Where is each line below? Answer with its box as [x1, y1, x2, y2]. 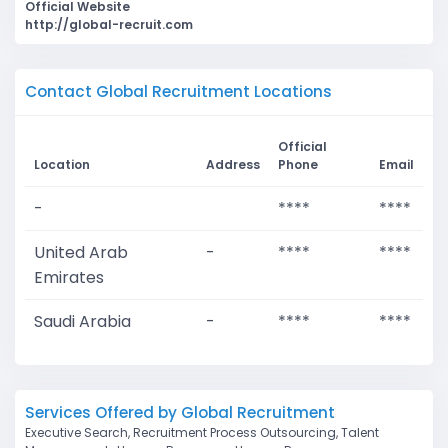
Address [206, 156, 260, 174]
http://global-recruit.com [25, 16, 193, 34]
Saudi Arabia [34, 310, 131, 334]
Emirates [34, 266, 104, 290]
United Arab [34, 241, 128, 265]
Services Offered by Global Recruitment [25, 402, 335, 424]
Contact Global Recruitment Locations [25, 81, 332, 103]
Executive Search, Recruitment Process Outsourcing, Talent [25, 424, 379, 442]
